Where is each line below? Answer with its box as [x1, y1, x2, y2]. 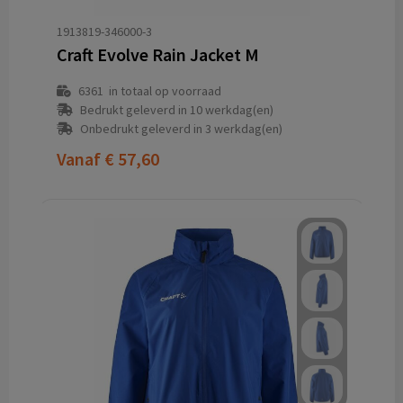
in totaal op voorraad [103, 83, 221, 99]
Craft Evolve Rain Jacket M [56, 43, 259, 66]
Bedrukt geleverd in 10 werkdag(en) [79, 102, 273, 118]
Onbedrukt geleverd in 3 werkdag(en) [79, 121, 282, 137]
